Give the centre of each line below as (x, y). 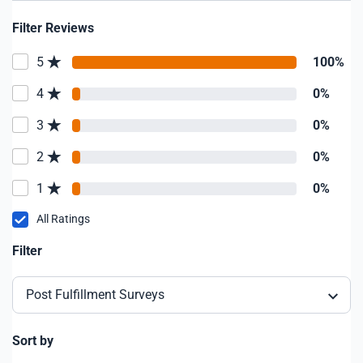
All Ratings (63, 219)
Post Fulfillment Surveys (95, 295)
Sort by (33, 341)
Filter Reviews (53, 28)
